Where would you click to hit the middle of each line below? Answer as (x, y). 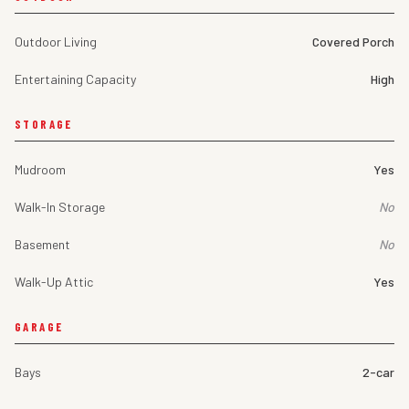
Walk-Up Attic (54, 282)
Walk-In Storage (60, 207)
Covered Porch (353, 42)
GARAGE (39, 327)
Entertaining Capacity (75, 79)
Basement (42, 245)
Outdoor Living (56, 42)
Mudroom (40, 170)
